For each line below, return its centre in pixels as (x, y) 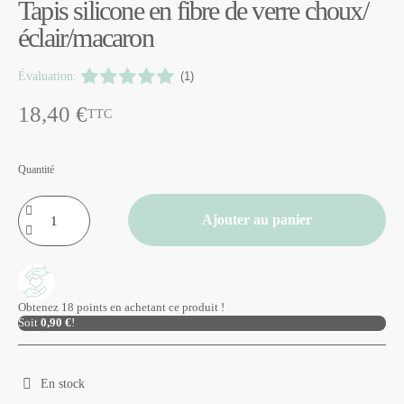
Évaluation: (47, 76)
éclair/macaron (86, 37)
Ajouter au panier (257, 219)
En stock (63, 383)
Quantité (36, 169)
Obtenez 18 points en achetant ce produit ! (121, 307)
